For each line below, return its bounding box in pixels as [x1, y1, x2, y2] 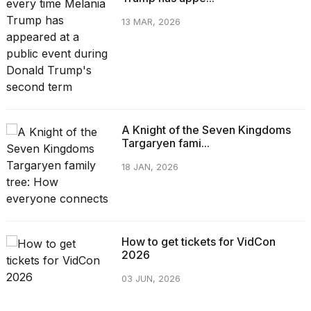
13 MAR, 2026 [121, 17, 180, 28]
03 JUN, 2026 [121, 274, 180, 285]
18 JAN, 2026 [121, 162, 178, 173]
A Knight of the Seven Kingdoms [121, 123, 291, 137]
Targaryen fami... [121, 136, 210, 151]
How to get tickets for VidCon [121, 235, 276, 249]
